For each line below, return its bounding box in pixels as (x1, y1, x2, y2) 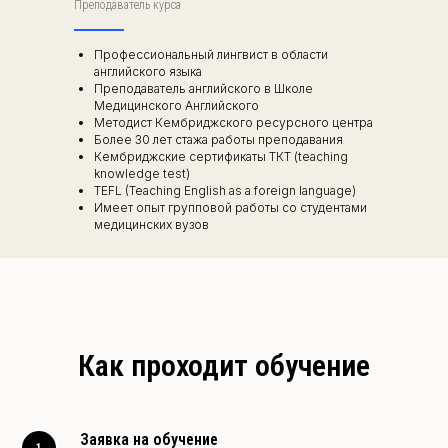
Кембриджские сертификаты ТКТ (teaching (94, 148, 348, 164)
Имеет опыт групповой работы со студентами (94, 199, 367, 215)
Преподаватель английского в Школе (94, 80, 313, 96)
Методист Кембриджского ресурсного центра (94, 114, 373, 130)
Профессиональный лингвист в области (94, 46, 328, 62)
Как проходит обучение (78, 347, 370, 383)
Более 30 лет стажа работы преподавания (94, 131, 343, 147)
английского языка (94, 63, 202, 79)
